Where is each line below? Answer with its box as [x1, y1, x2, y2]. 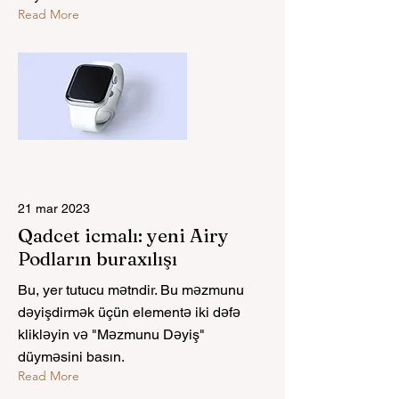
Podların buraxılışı [18, 247, 177, 270]
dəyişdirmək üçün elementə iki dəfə [18, 304, 240, 321]
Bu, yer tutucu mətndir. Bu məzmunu [18, 281, 244, 298]
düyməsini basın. [18, 348, 125, 365]
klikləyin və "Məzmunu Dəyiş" [18, 326, 205, 343]
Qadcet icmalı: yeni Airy [18, 224, 229, 247]
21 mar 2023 [18, 201, 90, 216]
